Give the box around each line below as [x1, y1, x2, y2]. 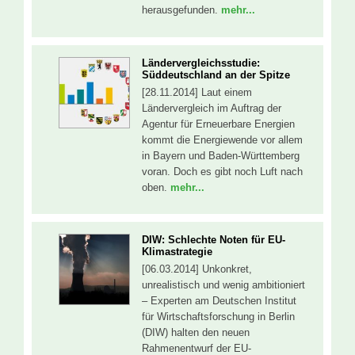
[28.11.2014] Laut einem [142, 86, 252, 98]
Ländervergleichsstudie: [142, 56, 260, 69]
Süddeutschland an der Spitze [142, 68, 290, 81]
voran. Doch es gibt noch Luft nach [142, 165, 303, 177]
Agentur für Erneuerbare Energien [142, 117, 295, 130]
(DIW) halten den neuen [142, 326, 250, 339]
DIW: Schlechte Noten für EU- [142, 234, 285, 246]
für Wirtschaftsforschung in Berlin [142, 311, 295, 323]
